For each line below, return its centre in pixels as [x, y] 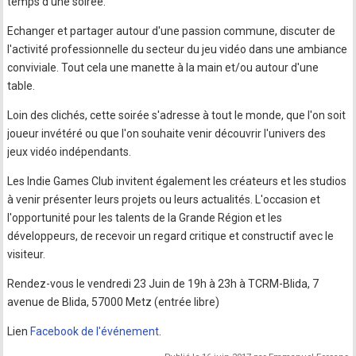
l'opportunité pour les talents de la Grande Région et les [145, 217]
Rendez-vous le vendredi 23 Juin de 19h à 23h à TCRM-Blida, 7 [163, 283]
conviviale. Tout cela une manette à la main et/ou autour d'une [163, 67]
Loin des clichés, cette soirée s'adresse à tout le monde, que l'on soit [177, 115]
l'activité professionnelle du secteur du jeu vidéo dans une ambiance [178, 49]
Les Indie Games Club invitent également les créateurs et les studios [177, 181]
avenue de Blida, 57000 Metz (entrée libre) [114, 302]
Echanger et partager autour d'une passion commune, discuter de [172, 31]
